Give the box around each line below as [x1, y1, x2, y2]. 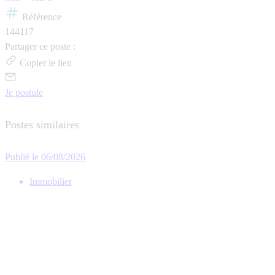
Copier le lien [20, 57, 72, 68]
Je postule [5, 87, 43, 98]
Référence [22, 11, 61, 22]
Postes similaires [5, 118, 79, 131]
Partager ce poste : [5, 41, 76, 52]
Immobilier [29, 176, 72, 187]
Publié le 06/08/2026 [5, 152, 85, 163]
